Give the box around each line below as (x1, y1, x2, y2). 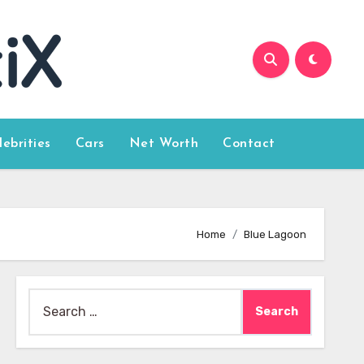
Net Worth (128, 137, 199, 150)
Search (27, 291, 71, 306)
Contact (223, 137, 275, 150)
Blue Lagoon (244, 227, 306, 240)
